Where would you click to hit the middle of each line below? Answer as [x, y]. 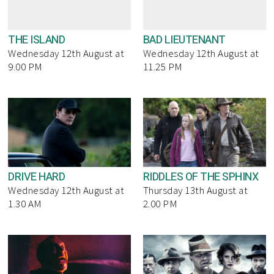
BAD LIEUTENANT [184, 40]
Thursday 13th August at [195, 191]
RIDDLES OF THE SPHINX [201, 177]
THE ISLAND [37, 40]
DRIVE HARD [37, 177]
